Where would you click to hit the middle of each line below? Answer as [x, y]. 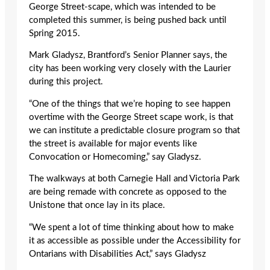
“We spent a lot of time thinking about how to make [131, 228]
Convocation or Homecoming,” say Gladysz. [115, 157]
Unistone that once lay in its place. [97, 206]
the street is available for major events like [113, 143]
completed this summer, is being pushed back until [128, 20]
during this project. [66, 82]
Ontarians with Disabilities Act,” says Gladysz [118, 254]
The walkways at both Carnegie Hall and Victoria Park [134, 179]
